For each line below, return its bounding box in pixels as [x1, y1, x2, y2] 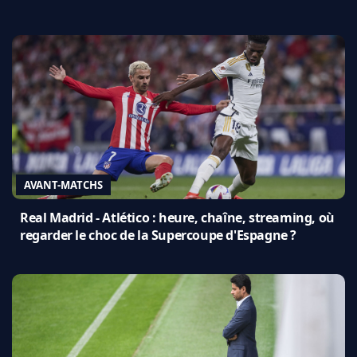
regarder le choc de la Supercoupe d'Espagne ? [20, 226, 297, 244]
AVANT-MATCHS [24, 177, 103, 192]
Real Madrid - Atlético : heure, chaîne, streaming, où [20, 208, 335, 226]
